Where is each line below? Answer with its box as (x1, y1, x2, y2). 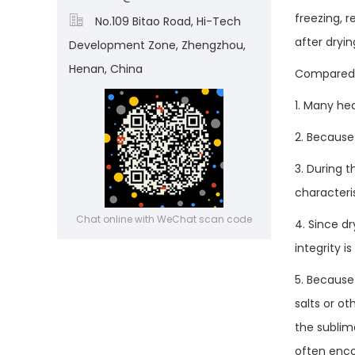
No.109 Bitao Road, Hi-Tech (95, 13, 241, 29)
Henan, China (69, 61, 143, 77)
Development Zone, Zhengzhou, (69, 37, 246, 53)
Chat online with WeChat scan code (76, 212, 252, 226)
